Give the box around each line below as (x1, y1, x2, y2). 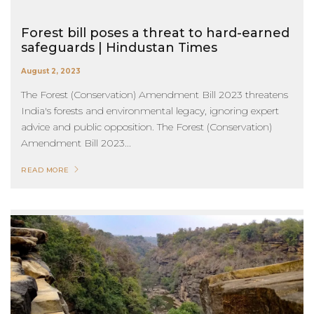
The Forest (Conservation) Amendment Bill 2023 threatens (21, 88, 288, 101)
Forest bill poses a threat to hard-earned (21, 25, 289, 41)
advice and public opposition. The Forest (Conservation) (21, 120, 272, 133)
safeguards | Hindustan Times (21, 39, 217, 55)
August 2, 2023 (21, 66, 81, 76)
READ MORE (21, 165, 69, 175)
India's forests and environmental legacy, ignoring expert (21, 104, 279, 117)
